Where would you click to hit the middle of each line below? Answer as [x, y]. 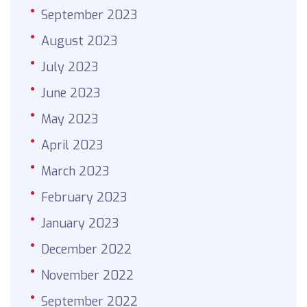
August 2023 [79, 41]
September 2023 [89, 15]
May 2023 [70, 120]
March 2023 [75, 172]
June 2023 [71, 94]
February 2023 [84, 198]
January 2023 [80, 224]
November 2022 [87, 276]
